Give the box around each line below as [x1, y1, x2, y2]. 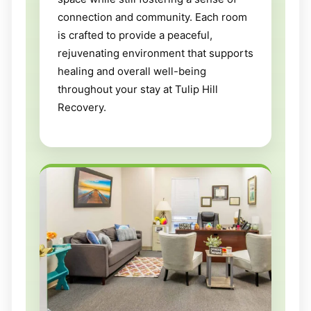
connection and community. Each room [58, 10, 247, 24]
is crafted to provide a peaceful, [58, 28, 212, 42]
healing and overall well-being [58, 64, 206, 78]
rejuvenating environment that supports [58, 46, 253, 60]
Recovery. [58, 100, 106, 114]
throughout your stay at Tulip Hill [58, 82, 218, 96]
